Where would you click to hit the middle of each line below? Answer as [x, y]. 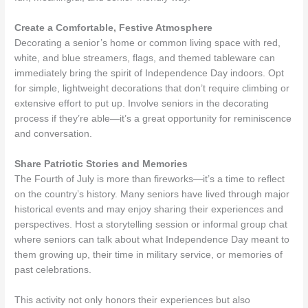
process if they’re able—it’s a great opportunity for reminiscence [153, 119]
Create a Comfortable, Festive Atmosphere [114, 28]
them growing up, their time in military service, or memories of [149, 255]
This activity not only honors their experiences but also [133, 300]
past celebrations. [53, 270]
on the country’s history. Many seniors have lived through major [152, 195]
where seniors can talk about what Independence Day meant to [152, 240]
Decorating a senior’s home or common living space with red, [148, 43]
